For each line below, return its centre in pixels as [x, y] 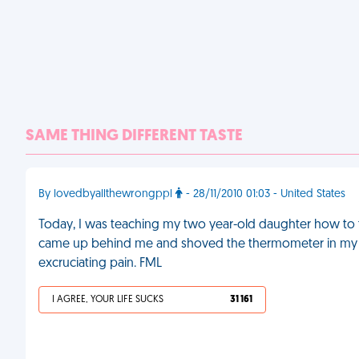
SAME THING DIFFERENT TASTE [134, 136]
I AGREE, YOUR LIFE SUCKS [108, 300]
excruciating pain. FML [100, 264]
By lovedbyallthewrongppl [107, 194]
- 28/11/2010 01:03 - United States [264, 194]
